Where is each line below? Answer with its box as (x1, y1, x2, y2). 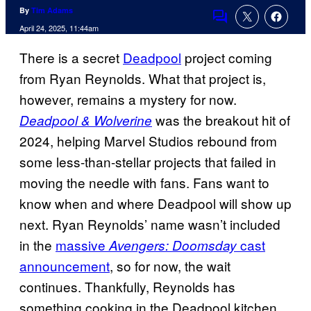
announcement (19, 256, 110, 276)
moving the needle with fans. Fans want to (19, 173, 269, 192)
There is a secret (19, 48, 123, 67)
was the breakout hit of (152, 110, 290, 130)
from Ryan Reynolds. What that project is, (19, 69, 266, 88)
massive (56, 235, 109, 255)
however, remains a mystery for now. (19, 90, 237, 109)
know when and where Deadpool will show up (19, 194, 292, 213)
